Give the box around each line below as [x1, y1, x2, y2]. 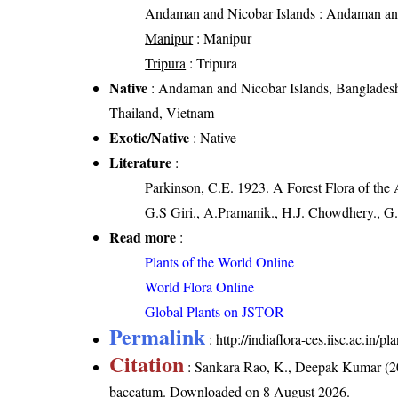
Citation [109, 348, 185, 380]
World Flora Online [145, 277, 255, 297]
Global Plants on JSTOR [145, 302, 285, 322]
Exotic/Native [109, 127, 190, 148]
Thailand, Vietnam [109, 103, 215, 123]
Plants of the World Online [145, 252, 295, 272]
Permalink [109, 321, 206, 353]
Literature [109, 152, 172, 173]
